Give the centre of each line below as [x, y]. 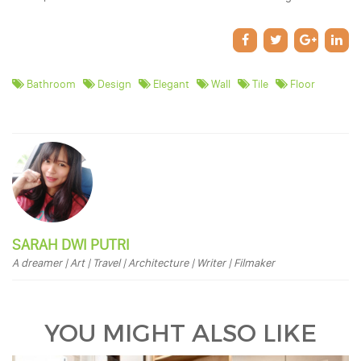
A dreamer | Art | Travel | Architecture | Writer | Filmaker [143, 263]
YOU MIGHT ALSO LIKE [180, 334]
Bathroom [50, 84]
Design [113, 84]
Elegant [170, 84]
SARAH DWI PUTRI [71, 244]
